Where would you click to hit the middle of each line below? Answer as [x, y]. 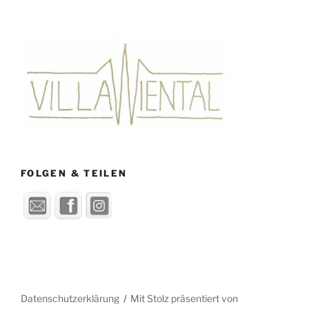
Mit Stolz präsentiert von [185, 299]
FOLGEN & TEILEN [74, 173]
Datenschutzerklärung [70, 299]
